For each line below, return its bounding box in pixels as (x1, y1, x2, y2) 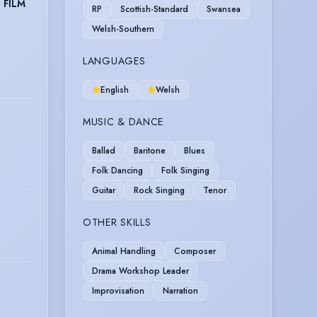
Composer (174, 244, 216, 258)
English (100, 83, 129, 96)
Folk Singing (161, 163, 209, 177)
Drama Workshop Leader (92, 264, 189, 277)
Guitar (92, 183, 115, 197)
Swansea (207, 2, 241, 16)
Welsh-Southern (92, 22, 154, 35)
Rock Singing (134, 183, 185, 197)
